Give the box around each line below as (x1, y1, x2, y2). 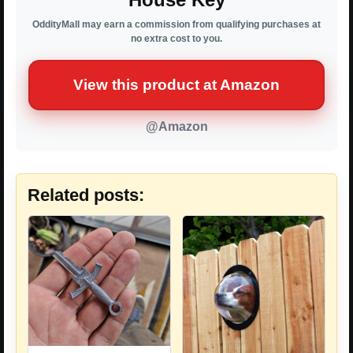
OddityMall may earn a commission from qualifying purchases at (32, 18, 321, 30)
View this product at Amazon (73, 76, 280, 93)
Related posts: (28, 184, 144, 205)
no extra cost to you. (131, 32, 222, 44)
